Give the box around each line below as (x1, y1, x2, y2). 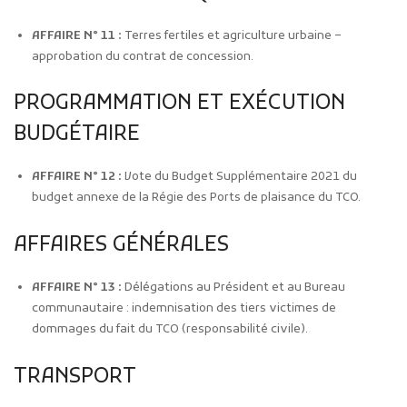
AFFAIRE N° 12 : (32, 169, 122, 185)
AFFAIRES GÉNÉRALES (14, 232, 229, 260)
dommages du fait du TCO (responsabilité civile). (32, 322, 308, 338)
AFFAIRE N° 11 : (32, 27, 122, 44)
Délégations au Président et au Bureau (122, 280, 345, 296)
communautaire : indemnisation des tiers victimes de (32, 301, 336, 317)
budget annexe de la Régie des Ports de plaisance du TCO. (32, 190, 361, 206)
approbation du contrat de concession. (32, 48, 253, 65)
